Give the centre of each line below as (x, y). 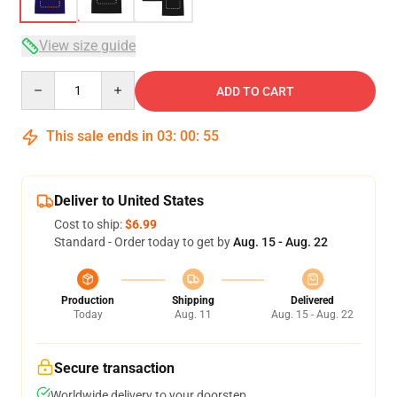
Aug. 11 (193, 315)
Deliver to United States (129, 201)
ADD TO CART (255, 91)
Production (88, 300)
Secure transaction (114, 368)
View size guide (87, 46)
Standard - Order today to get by (144, 242)
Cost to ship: (90, 224)
